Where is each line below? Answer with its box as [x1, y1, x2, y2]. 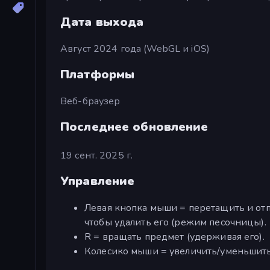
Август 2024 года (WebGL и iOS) [60, 42, 210, 55]
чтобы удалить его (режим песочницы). [84, 216, 266, 230]
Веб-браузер [60, 94, 121, 108]
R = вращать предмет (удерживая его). [84, 230, 265, 244]
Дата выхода [60, 14, 144, 31]
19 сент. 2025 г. [60, 148, 133, 162]
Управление [60, 173, 135, 190]
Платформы [60, 66, 135, 83]
